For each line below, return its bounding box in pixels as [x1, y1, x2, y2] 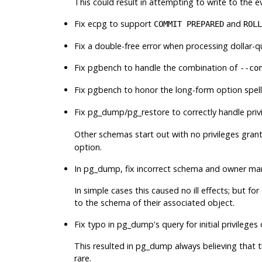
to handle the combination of [121, 61, 240, 73]
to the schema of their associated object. [74, 196, 235, 208]
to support [106, 18, 154, 29]
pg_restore [127, 106, 170, 118]
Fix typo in [74, 218, 117, 230]
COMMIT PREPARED [153, 19, 224, 29]
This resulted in [74, 240, 136, 251]
